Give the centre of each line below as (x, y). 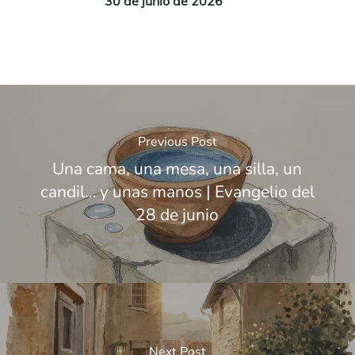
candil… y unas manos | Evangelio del (177, 192)
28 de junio (177, 215)
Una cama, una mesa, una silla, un (177, 169)
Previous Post (177, 142)
